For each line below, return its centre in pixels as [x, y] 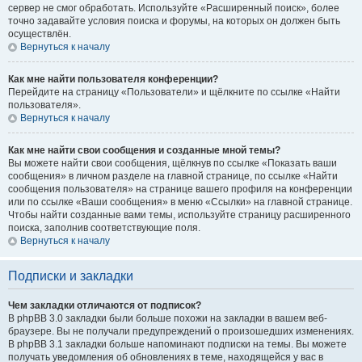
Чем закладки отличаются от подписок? [105, 305]
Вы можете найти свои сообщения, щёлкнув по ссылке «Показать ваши [173, 163]
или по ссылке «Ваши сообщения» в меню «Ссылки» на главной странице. [180, 202]
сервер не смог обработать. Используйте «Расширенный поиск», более [174, 8]
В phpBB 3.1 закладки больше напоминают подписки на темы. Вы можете [177, 344]
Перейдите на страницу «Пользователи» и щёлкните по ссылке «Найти [174, 92]
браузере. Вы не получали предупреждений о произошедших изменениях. [181, 331]
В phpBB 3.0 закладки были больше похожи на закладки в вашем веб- [168, 318]
